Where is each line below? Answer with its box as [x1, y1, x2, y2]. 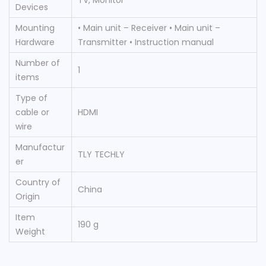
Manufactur [15, 141, 65, 153]
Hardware [15, 36, 55, 48]
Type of [15, 91, 47, 104]
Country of [15, 176, 61, 188]
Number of [15, 56, 60, 69]
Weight [15, 225, 45, 237]
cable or [15, 106, 49, 118]
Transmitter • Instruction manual [78, 36, 214, 48]
